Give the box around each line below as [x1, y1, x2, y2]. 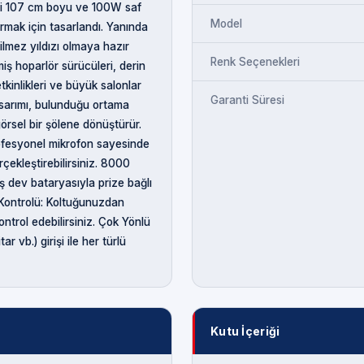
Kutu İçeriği [210, 323, 280, 338]
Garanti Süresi [210, 93, 284, 106]
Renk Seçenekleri [210, 54, 300, 68]
